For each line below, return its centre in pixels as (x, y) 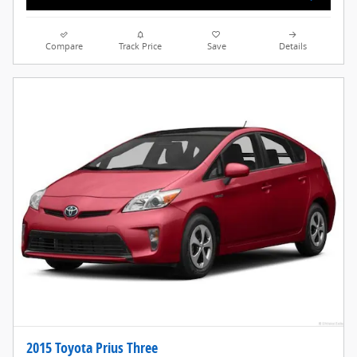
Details (292, 47)
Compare (65, 47)
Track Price (141, 47)
